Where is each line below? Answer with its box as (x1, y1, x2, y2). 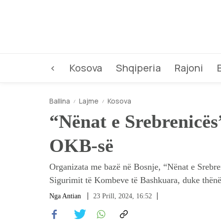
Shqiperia (116, 61, 161, 74)
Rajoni (175, 61, 203, 74)
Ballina (49, 96, 70, 106)
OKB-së (49, 135, 113, 156)
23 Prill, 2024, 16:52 (93, 192, 152, 200)
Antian (62, 192, 81, 200)
